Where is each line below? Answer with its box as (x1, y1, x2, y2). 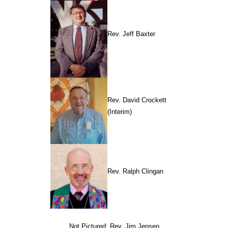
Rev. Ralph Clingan (107, 167, 163, 175)
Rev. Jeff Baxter (107, 30, 155, 38)
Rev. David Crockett (107, 96, 166, 104)
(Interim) (107, 107, 132, 116)
